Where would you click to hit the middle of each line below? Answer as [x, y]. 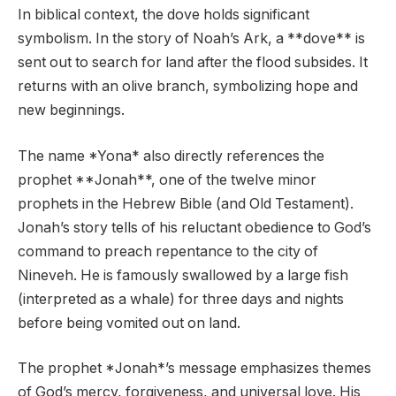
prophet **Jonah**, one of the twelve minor [167, 179]
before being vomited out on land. [129, 323]
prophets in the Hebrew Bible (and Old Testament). [186, 203]
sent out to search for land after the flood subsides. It [193, 63]
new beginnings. [71, 110]
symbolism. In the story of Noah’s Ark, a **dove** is [191, 39]
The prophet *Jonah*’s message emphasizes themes [194, 369]
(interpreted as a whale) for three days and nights [181, 299]
